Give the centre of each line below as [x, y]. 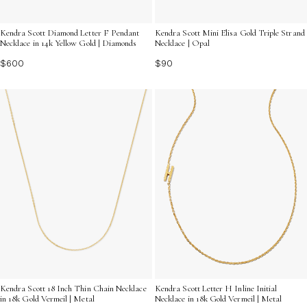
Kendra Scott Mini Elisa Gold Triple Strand [230, 33]
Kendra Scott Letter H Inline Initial [216, 288]
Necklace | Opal [182, 43]
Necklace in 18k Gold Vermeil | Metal [219, 299]
